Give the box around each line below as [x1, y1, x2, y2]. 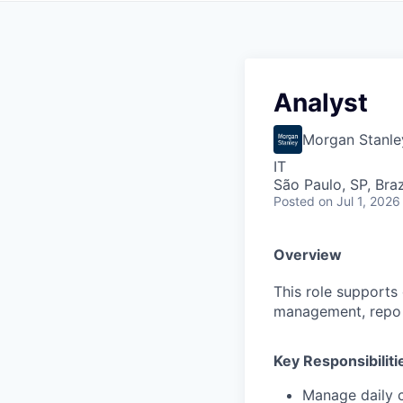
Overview [273, 246, 342, 264]
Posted [273, 193, 315, 209]
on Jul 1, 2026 [318, 193, 400, 209]
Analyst [273, 87, 368, 118]
